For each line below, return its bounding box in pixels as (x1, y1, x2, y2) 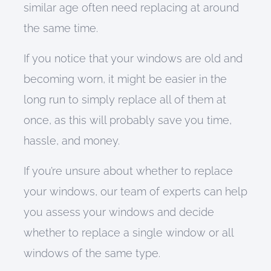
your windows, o (23, 185, 107, 198)
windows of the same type (23, 247, 158, 260)
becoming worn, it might (23, 73, 146, 85)
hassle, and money (23, 134, 118, 147)
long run (23, 93, 68, 106)
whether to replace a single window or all (23, 226, 233, 239)
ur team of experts (106, 185, 204, 198)
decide (178, 206, 214, 218)
